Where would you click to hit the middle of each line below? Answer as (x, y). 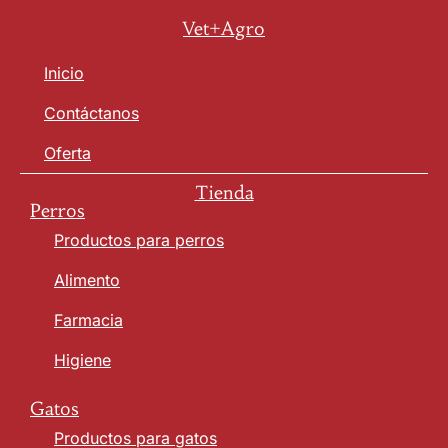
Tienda (224, 193)
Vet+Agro (224, 29)
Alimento (87, 280)
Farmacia (88, 320)
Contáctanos (91, 113)
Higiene (82, 360)
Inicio (64, 73)
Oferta (67, 153)
